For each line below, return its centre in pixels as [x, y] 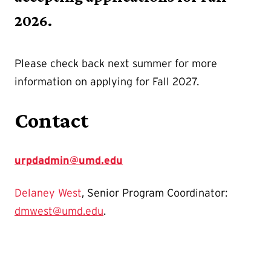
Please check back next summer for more [116, 63]
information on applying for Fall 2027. [107, 81]
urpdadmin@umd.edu [69, 161]
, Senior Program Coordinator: [155, 193]
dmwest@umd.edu [59, 211]
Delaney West [48, 193]
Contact [51, 121]
